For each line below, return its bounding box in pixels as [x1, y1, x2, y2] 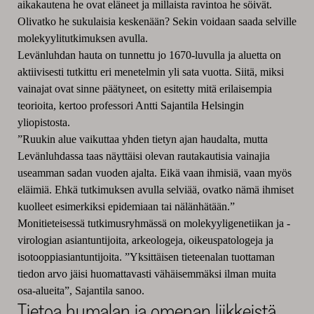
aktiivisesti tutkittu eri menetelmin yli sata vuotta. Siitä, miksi [17, 66, 284, 78]
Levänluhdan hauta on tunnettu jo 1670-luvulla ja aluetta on [17, 49, 281, 62]
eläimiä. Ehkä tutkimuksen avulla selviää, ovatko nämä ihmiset [17, 184, 294, 196]
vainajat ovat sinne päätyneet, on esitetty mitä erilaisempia [17, 83, 272, 95]
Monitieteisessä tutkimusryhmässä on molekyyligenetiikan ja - [17, 217, 290, 230]
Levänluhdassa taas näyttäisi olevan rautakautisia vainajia [17, 150, 270, 163]
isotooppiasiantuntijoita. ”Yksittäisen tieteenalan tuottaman [17, 251, 275, 264]
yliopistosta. [17, 116, 70, 129]
